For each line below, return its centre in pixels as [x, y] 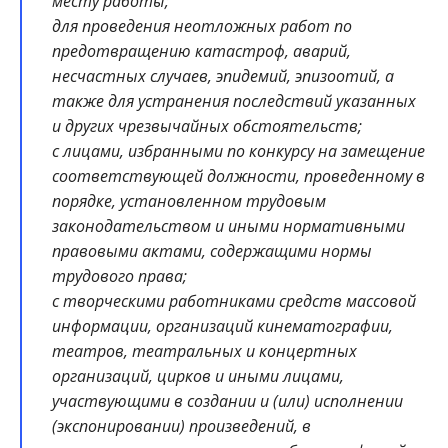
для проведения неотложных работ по [202, 26]
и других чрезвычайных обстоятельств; [207, 126]
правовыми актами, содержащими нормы [212, 251]
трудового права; [119, 276]
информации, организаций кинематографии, [222, 326]
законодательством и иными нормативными [228, 226]
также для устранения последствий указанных [234, 101]
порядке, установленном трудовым [189, 201]
